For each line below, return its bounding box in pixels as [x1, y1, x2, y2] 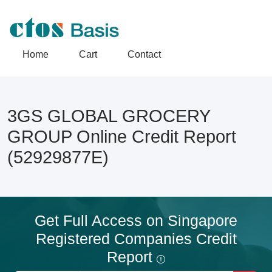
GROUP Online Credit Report [7, 127, 236, 146]
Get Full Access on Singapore [35, 212, 237, 229]
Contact [127, 49, 161, 59]
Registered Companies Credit [35, 230, 237, 247]
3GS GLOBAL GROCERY [7, 106, 210, 126]
